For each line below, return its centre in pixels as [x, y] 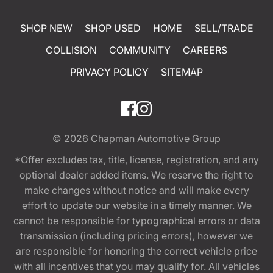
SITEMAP [182, 72]
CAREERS [205, 50]
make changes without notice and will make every [136, 190]
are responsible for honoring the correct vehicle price [136, 251]
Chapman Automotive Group [156, 138]
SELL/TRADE [224, 28]
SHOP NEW [46, 28]
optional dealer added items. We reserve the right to [136, 175]
